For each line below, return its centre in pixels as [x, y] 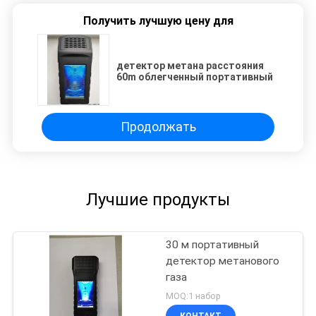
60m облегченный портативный [195, 77]
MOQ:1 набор [194, 296]
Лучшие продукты [158, 199]
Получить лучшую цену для [158, 20]
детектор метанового [223, 261]
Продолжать [158, 127]
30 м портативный [213, 244]
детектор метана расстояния [190, 65]
